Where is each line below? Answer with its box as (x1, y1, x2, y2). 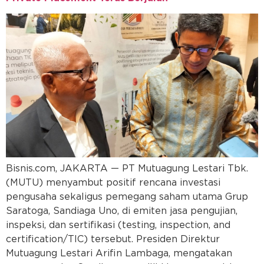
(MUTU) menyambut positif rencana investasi (6, 178, 220, 188)
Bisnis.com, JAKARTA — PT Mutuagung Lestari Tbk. (6, 164, 248, 174)
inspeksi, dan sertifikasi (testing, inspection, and (6, 220, 230, 230)
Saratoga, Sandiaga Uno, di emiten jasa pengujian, (6, 206, 237, 216)
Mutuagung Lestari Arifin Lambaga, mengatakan (6, 249, 232, 259)
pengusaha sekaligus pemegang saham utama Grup (6, 192, 248, 202)
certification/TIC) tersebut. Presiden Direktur (6, 235, 220, 245)
